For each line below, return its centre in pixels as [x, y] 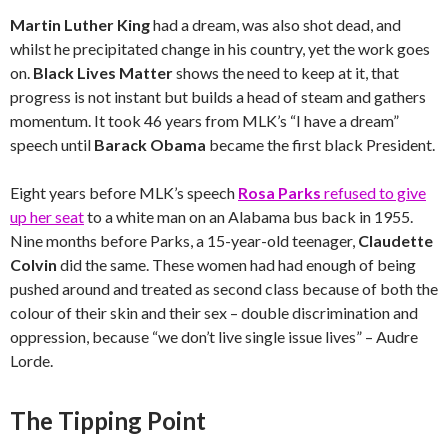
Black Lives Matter [103, 72]
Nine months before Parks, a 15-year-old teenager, [184, 240]
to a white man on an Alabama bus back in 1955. [248, 216]
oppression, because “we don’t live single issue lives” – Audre [214, 336]
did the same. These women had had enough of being [236, 264]
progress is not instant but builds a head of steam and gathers [218, 96]
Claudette [395, 240]
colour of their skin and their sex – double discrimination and [214, 312]
